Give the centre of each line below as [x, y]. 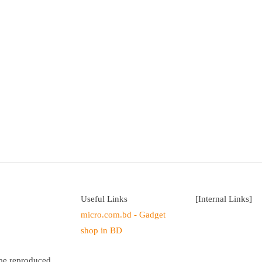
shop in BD [101, 230]
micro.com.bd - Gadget [123, 214]
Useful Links [104, 199]
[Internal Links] [224, 199]
